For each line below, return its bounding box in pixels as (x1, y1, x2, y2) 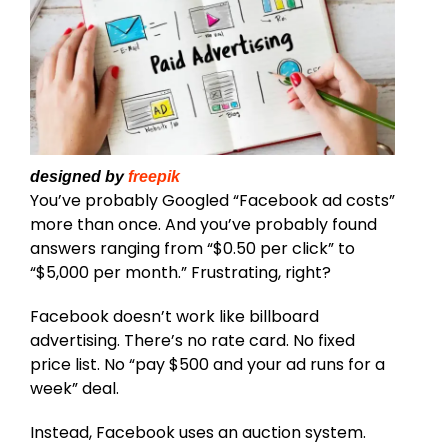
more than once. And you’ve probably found (30, 212, 377, 236)
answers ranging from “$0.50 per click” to (30, 236, 355, 260)
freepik (128, 167, 180, 185)
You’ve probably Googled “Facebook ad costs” (30, 188, 395, 212)
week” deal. (30, 376, 119, 400)
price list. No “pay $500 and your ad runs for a (30, 352, 385, 376)
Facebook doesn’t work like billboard (30, 304, 319, 328)
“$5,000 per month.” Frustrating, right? (30, 260, 331, 284)
